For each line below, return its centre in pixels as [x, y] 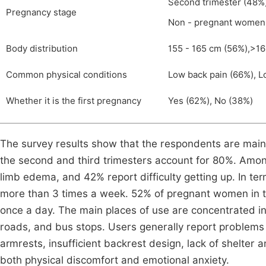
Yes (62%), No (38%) [210, 101]
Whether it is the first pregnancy [74, 101]
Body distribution [42, 49]
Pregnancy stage [41, 12]
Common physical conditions [66, 75]
